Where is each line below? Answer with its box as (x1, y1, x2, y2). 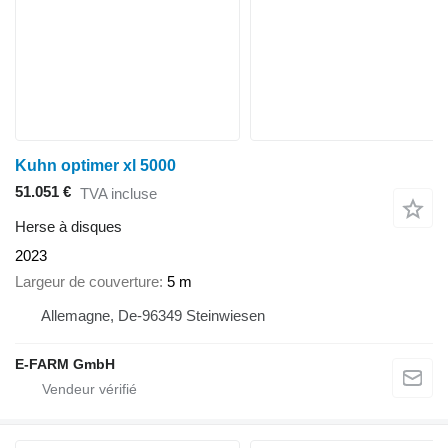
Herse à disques (15, 217, 122, 235)
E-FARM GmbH (15, 356, 115, 373)
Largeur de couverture (15, 273, 159, 291)
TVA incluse (80, 185, 157, 203)
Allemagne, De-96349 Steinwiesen (41, 307, 265, 325)
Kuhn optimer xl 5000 (15, 157, 176, 175)
